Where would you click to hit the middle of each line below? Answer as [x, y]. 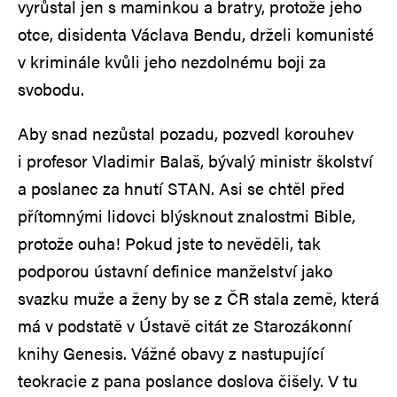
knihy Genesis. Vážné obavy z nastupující [171, 353]
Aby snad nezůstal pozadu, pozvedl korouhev [186, 133]
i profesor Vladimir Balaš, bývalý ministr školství [195, 160]
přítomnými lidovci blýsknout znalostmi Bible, [187, 215]
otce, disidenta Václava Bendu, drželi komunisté [196, 34]
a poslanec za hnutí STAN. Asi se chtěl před [181, 188]
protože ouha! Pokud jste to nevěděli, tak [169, 243]
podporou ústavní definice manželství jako [175, 270]
